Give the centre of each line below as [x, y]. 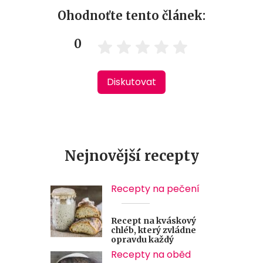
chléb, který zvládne [154, 230]
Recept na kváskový [154, 220]
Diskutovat [131, 82]
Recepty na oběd [151, 254]
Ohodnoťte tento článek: [131, 15]
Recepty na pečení [155, 188]
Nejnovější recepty [131, 156]
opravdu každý [142, 239]
